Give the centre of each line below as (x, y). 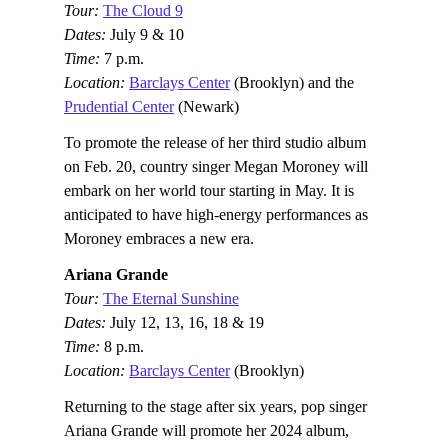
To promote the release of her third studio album (215, 142)
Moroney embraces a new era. (159, 238)
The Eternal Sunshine (171, 298)
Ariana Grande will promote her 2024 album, (206, 430)
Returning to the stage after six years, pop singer (215, 406)
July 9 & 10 (147, 34)
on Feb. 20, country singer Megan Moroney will (216, 166)
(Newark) (206, 106)
